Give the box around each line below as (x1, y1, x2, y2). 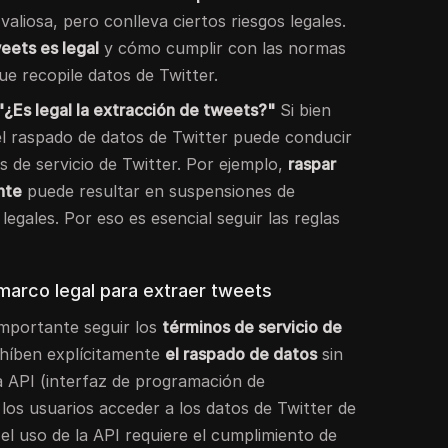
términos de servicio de (162, 316, 343, 337)
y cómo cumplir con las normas (99, 37, 347, 58)
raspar (288, 153, 337, 174)
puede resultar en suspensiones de (22, 180, 296, 201)
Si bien (275, 99, 332, 120)
